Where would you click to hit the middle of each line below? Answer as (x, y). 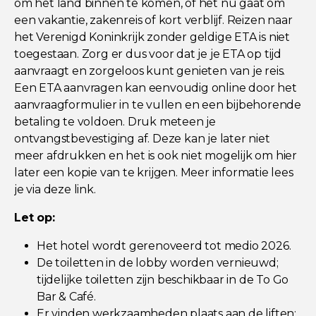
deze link (68, 189)
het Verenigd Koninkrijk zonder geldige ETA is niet (152, 37)
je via (29, 189)
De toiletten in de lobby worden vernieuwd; (158, 262)
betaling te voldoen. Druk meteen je (115, 121)
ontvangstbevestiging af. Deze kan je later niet (142, 138)
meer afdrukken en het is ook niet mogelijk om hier (156, 155)
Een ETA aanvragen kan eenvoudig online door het (156, 87)
